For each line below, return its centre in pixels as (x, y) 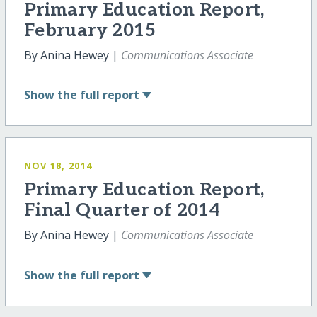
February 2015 (90, 30)
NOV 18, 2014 (58, 166)
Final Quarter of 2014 (122, 211)
